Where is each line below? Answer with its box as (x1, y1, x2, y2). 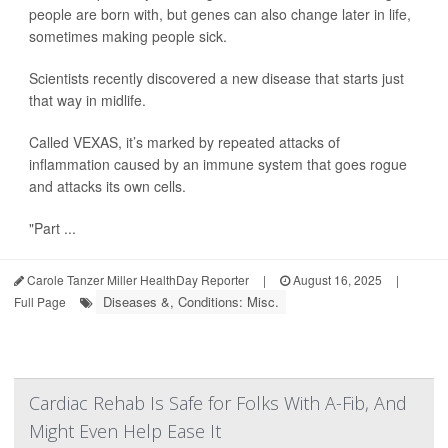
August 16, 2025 (290, 271, 382, 289)
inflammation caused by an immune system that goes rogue (29, 154, 407, 175)
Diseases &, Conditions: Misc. (103, 292, 279, 312)
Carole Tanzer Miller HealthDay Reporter (24, 271, 249, 289)
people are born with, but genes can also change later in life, (29, 4, 411, 25)
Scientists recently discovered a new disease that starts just (29, 68, 404, 89)
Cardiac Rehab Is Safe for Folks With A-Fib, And (29, 391, 407, 416)
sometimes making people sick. (29, 26, 227, 47)
